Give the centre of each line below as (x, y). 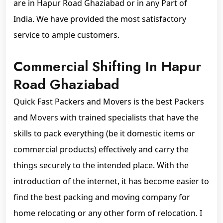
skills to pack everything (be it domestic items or (104, 133)
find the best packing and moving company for (102, 197)
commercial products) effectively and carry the (101, 149)
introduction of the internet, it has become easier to (111, 181)
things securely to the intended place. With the (101, 165)
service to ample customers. (66, 35)
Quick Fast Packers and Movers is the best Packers (109, 102)
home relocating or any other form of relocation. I (108, 213)
